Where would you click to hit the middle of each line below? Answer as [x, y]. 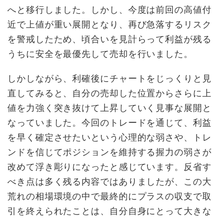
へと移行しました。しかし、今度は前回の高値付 [110, 9]
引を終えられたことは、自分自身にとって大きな [110, 211]
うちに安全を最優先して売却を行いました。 [100, 54]
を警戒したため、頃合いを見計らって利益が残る [110, 39]
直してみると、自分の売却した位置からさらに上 [110, 93]
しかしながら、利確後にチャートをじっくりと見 [110, 78]
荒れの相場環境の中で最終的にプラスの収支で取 [110, 196]
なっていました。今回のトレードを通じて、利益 [110, 122]
